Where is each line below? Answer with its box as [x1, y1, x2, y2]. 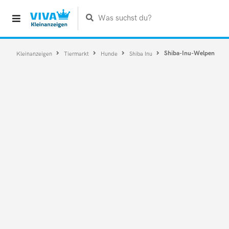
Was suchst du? [98, 13, 152, 23]
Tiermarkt [63, 50, 90, 57]
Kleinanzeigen [16, 50, 54, 57]
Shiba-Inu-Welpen [164, 50, 215, 57]
